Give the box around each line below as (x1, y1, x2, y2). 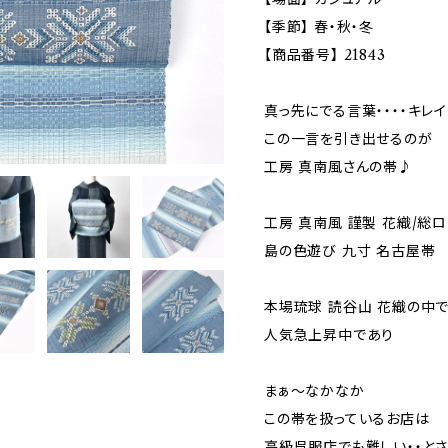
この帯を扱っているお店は (264, 410, 430, 428)
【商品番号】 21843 (264, 46, 386, 64)
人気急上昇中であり (264, 326, 395, 344)
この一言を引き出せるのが (264, 130, 433, 148)
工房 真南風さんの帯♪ (264, 158, 413, 176)
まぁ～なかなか (264, 382, 365, 400)
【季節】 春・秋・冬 (264, 18, 375, 36)
